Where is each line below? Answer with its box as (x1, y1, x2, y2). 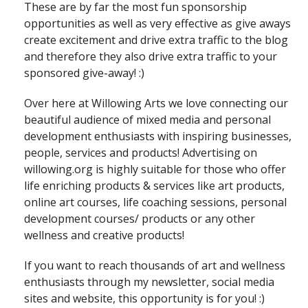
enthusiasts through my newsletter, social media (24, 274, 274, 289)
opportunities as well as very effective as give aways (24, 15, 291, 31)
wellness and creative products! (24, 227, 184, 243)
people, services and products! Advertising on (24, 144, 257, 160)
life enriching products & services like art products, (24, 177, 285, 193)
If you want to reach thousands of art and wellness (24, 257, 285, 273)
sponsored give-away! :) (24, 65, 144, 80)
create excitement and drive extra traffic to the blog (24, 32, 288, 47)
